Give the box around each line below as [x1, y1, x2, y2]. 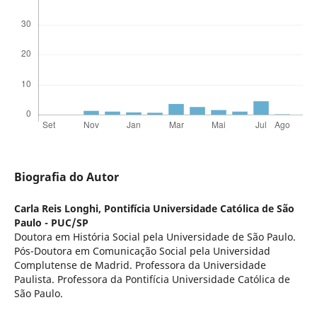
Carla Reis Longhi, [13, 202, 104, 216]
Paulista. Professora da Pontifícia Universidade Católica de [13, 272, 290, 287]
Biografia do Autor [13, 169, 119, 185]
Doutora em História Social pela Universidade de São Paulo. [13, 230, 296, 244]
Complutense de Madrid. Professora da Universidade [13, 258, 266, 272]
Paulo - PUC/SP [13, 216, 88, 230]
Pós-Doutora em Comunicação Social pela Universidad [13, 244, 270, 258]
